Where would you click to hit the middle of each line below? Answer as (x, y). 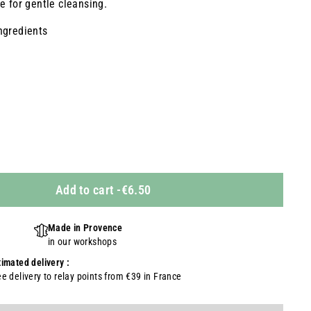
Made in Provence (85, 228)
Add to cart (84, 190)
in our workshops (82, 242)
